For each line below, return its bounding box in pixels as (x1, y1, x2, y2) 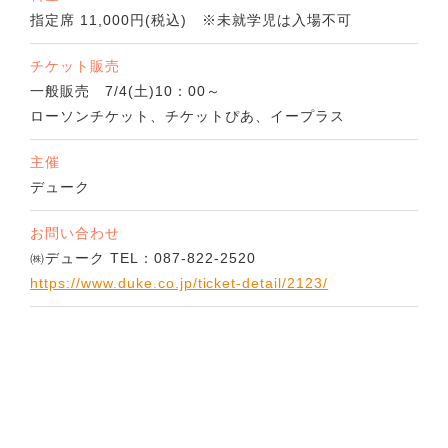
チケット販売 (30, 58, 120, 75)
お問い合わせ (30, 225, 120, 242)
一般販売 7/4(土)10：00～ (30, 83, 221, 100)
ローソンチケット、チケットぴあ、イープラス (30, 108, 345, 125)
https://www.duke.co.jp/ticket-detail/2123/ (30, 275, 329, 292)
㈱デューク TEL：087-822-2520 (30, 250, 256, 267)
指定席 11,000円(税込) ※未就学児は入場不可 (30, 12, 352, 29)
